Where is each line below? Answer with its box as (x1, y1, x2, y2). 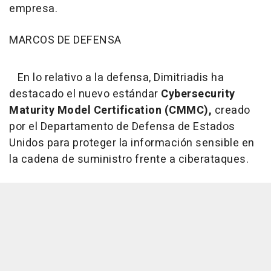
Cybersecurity (161, 86, 235, 103)
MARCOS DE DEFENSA (9, 32, 122, 49)
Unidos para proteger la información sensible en (9, 135, 255, 152)
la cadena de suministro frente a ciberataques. (9, 151, 249, 168)
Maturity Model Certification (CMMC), (9, 102, 212, 119)
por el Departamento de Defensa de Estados (9, 119, 235, 135)
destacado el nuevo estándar (9, 86, 161, 103)
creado (212, 102, 250, 119)
